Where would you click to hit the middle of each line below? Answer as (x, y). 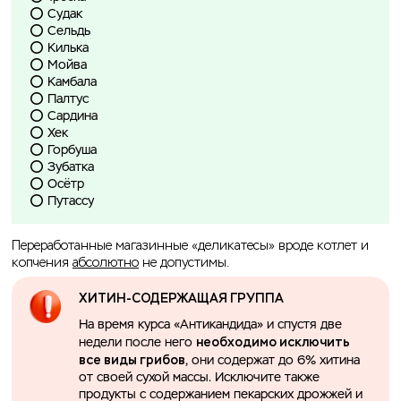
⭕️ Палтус (59, 100)
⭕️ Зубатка (62, 168)
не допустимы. (184, 263)
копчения (42, 263)
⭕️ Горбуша (63, 151)
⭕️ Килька (59, 49)
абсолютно (106, 263)
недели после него (137, 343)
